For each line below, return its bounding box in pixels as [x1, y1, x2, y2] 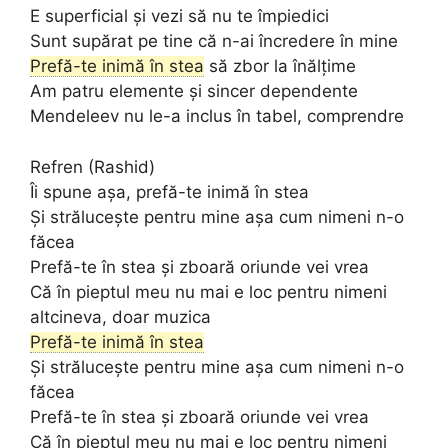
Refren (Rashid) [30, 156, 155, 177]
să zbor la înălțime [204, 56, 356, 76]
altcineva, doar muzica [30, 306, 211, 327]
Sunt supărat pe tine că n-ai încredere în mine [30, 31, 398, 51]
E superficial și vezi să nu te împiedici [30, 6, 329, 26]
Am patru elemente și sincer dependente [30, 81, 358, 101]
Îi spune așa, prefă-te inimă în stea [30, 181, 309, 202]
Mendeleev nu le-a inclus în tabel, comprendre [30, 106, 404, 126]
